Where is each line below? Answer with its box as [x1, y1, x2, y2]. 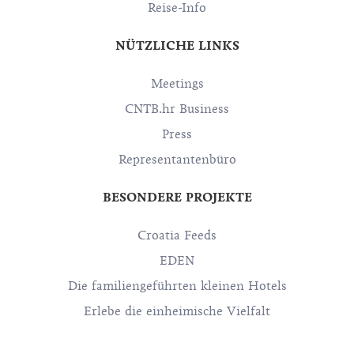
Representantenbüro [118, 152, 236, 168]
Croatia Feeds [137, 228, 217, 243]
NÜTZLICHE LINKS [115, 38, 239, 53]
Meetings [150, 76, 204, 92]
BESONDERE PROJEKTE [102, 190, 252, 205]
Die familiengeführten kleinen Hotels [67, 278, 287, 294]
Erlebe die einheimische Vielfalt [84, 303, 270, 319]
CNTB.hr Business [125, 101, 229, 117]
